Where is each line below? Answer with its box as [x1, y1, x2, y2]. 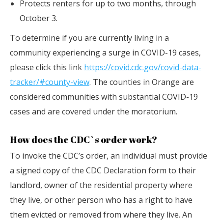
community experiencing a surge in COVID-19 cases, [10, 47, 201, 58]
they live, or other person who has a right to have [10, 194, 192, 205]
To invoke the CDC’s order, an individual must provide [10, 150, 207, 161]
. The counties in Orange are [89, 77, 194, 87]
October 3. [20, 13, 57, 24]
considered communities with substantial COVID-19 [10, 91, 198, 102]
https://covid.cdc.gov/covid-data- [84, 62, 201, 73]
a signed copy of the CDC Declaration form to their [10, 165, 196, 176]
